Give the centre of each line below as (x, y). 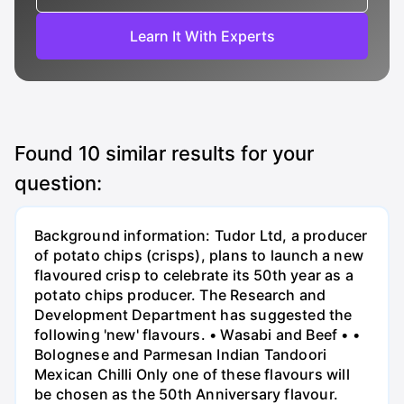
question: (58, 183)
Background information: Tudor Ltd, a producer (201, 236)
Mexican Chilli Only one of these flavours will (192, 375)
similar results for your (207, 153)
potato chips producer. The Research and (180, 295)
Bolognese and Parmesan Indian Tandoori (181, 355)
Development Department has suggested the (193, 315)
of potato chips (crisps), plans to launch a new (199, 256)
